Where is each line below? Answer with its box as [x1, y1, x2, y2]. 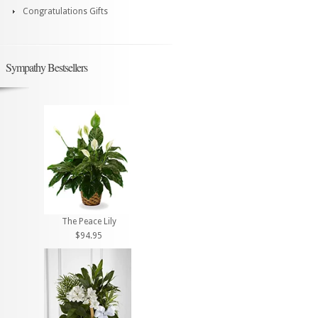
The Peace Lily [61, 216, 116, 227]
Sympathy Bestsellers [6, 60, 87, 75]
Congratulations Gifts [23, 6, 108, 16]
